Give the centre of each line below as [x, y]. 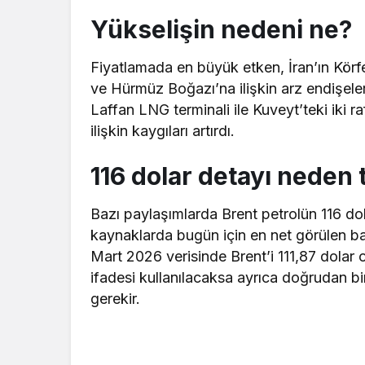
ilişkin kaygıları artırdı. [163, 131]
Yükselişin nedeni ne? [221, 29]
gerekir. [115, 299]
